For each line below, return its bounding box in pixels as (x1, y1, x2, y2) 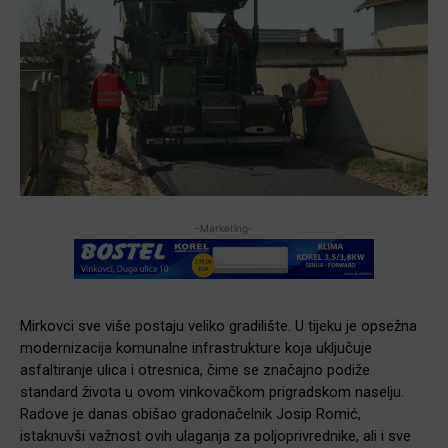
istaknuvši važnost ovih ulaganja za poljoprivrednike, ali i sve (20, 426, 411, 445)
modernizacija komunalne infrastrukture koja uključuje (20, 338, 372, 357)
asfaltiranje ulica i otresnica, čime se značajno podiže (20, 360, 370, 379)
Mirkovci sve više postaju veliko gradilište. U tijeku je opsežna (20, 316, 417, 335)
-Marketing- (195, 221, 253, 234)
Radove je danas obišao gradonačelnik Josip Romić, (20, 404, 361, 423)
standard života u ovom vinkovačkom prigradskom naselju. (20, 382, 404, 401)
